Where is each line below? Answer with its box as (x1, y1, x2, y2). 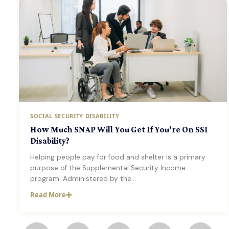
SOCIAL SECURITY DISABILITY (30, 112, 120, 120)
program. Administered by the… (30, 174, 136, 183)
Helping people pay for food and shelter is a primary (30, 153, 205, 162)
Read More (30, 190, 66, 199)
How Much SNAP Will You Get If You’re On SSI (30, 125, 208, 134)
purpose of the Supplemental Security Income (30, 164, 186, 172)
